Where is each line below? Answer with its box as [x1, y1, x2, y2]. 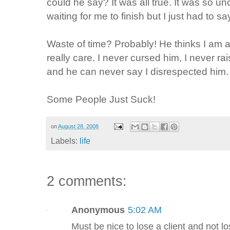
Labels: [51, 137, 80, 146]
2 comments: [47, 174, 127, 189]
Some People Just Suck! [47, 93, 156, 105]
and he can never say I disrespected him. [47, 65, 228, 77]
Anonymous [71, 205, 125, 216]
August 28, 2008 [58, 123, 99, 129]
